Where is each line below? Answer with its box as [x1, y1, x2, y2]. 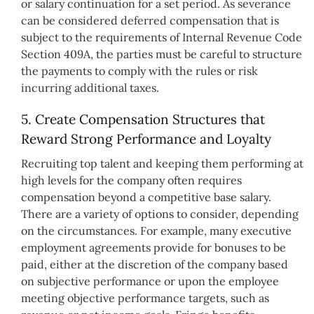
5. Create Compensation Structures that [21, 110, 265, 128]
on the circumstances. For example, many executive [21, 224, 292, 238]
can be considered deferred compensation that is [21, 13, 279, 27]
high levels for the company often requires [21, 173, 242, 188]
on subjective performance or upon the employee [21, 274, 279, 289]
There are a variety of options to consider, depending [21, 207, 299, 221]
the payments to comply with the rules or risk [21, 63, 258, 78]
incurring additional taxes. [21, 80, 159, 95]
